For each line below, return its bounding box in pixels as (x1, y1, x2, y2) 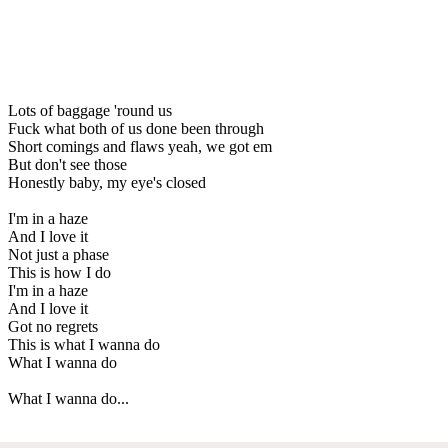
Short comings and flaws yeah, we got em (8, 137, 272, 155)
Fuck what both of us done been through (8, 119, 264, 137)
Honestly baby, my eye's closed (8, 173, 206, 191)
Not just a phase (8, 245, 109, 263)
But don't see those (8, 155, 127, 173)
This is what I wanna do (8, 335, 160, 353)
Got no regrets (8, 317, 98, 335)
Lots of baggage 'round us (8, 101, 172, 119)
